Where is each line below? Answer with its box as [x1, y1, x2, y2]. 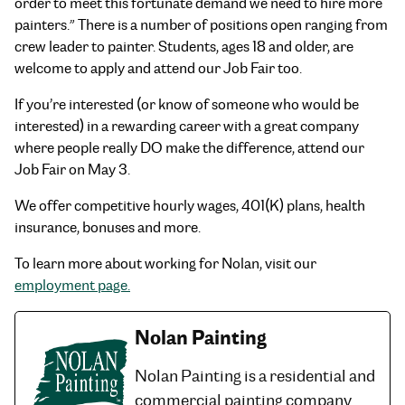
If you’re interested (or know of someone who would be [14, 94, 359, 114]
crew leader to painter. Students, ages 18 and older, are [14, 36, 353, 56]
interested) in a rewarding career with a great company [14, 116, 359, 136]
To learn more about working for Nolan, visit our [14, 253, 316, 273]
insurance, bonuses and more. [14, 217, 201, 237]
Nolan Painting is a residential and [135, 363, 375, 387]
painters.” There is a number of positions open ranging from [14, 14, 388, 34]
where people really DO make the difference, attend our [14, 137, 364, 157]
